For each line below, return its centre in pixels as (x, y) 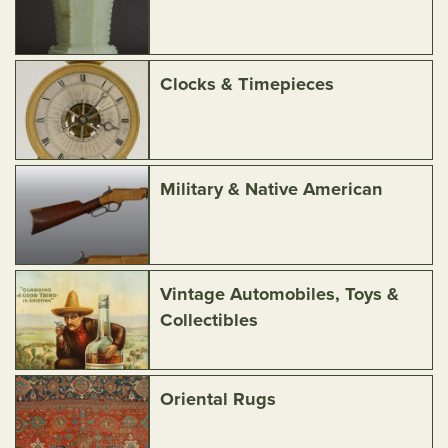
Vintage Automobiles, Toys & (280, 294)
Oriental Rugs (218, 399)
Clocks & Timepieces (247, 84)
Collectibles (209, 320)
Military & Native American (272, 189)
